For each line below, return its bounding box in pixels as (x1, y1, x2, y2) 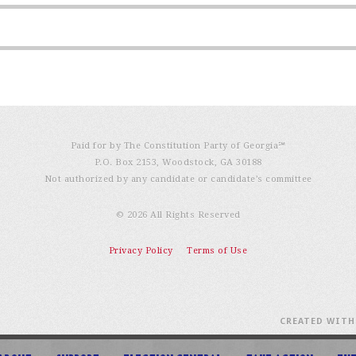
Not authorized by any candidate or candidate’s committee (44, 174, 312, 185)
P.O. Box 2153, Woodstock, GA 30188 (94, 157, 262, 168)
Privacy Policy (108, 246, 173, 257)
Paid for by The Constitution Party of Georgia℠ (70, 141, 286, 152)
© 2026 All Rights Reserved (115, 210, 241, 221)
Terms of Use (187, 246, 248, 257)
